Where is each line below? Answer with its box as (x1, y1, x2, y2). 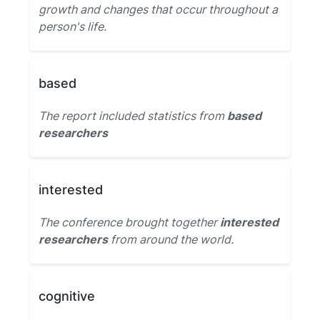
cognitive (39, 289, 95, 304)
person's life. (39, 19, 106, 34)
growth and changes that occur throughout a (39, 2, 278, 16)
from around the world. (108, 232, 234, 246)
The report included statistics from (39, 109, 227, 123)
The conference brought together (39, 215, 220, 229)
